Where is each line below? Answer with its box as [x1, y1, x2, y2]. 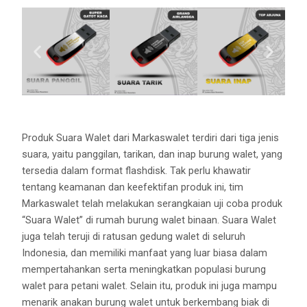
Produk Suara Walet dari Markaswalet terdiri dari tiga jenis [22, 132, 280, 145]
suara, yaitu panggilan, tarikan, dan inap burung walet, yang [22, 148, 283, 161]
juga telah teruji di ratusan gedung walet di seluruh [22, 230, 246, 243]
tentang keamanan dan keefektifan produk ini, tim [22, 181, 244, 194]
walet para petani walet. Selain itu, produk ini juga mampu [22, 280, 278, 293]
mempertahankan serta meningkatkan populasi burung [22, 263, 267, 276]
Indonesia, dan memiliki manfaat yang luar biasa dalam [22, 247, 268, 260]
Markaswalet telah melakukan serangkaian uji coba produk [22, 197, 283, 210]
